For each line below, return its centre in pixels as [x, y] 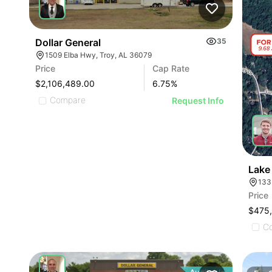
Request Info [198, 101]
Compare [68, 100]
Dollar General [68, 43]
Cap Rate [171, 69]
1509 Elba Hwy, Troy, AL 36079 [98, 55]
